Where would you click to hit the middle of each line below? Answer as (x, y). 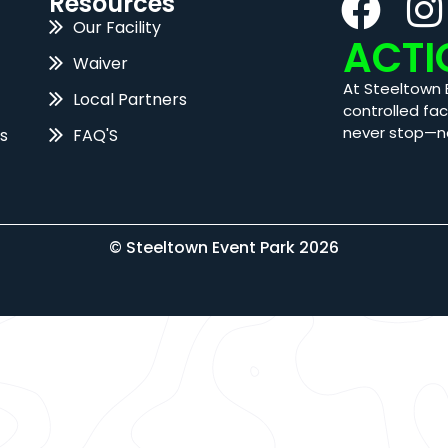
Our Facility (117, 28)
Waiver (101, 64)
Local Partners (130, 100)
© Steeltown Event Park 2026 (224, 247)
